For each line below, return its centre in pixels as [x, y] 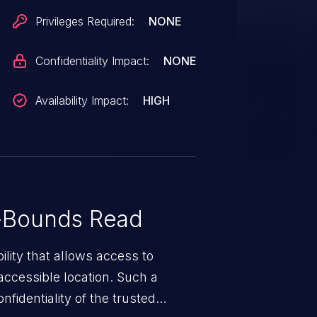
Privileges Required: [85, 21]
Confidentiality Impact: [93, 61]
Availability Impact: [82, 100]
